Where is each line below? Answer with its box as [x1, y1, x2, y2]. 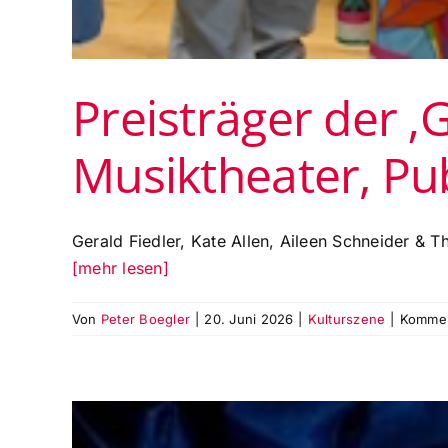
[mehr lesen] [72, 258, 169, 279]
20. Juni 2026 [204, 311, 294, 328]
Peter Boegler [100, 311, 191, 328]
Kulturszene [307, 311, 386, 328]
